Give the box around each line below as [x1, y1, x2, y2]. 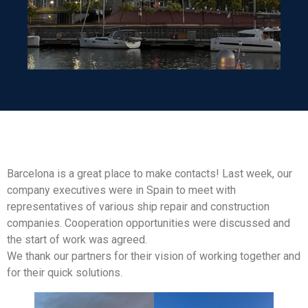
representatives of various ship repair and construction [7, 200, 269, 214]
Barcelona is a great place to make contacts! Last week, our [7, 167, 292, 181]
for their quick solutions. [7, 266, 122, 280]
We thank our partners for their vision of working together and [7, 250, 300, 263]
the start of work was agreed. [7, 233, 147, 247]
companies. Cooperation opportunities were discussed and [7, 217, 290, 230]
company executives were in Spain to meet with [7, 184, 236, 197]
